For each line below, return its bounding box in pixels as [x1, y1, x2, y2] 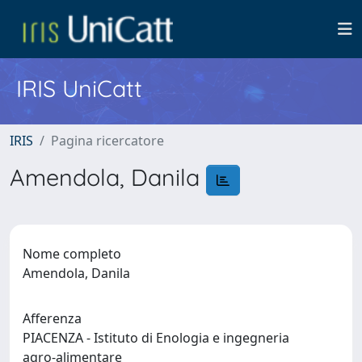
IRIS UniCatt [16, 74, 142, 103]
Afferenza [23, 309, 82, 327]
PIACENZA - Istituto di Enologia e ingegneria [23, 328, 289, 347]
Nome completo [23, 244, 121, 263]
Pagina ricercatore [51, 132, 164, 149]
